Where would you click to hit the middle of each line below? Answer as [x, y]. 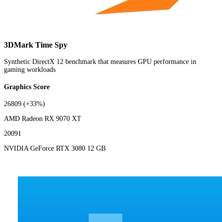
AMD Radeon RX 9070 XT [43, 119]
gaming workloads [30, 70]
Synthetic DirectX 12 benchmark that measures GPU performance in [100, 62]
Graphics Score [27, 87]
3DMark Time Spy [36, 45]
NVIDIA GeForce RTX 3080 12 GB [55, 149]
